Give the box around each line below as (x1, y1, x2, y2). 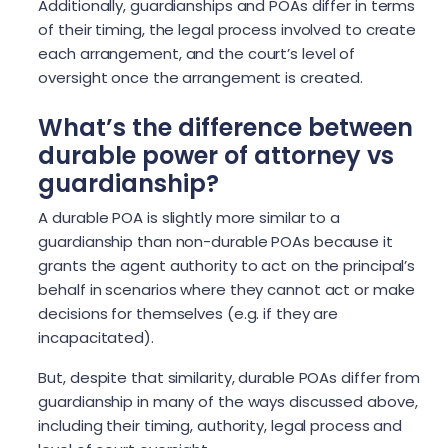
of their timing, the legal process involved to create (38, 19, 417, 41)
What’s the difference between (38, 111, 414, 145)
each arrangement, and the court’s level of (38, 43, 356, 65)
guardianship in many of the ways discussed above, (38, 391, 418, 413)
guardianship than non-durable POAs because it (38, 231, 393, 253)
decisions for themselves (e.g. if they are (38, 303, 339, 325)
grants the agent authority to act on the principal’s (38, 255, 416, 277)
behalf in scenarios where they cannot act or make (38, 279, 415, 301)
